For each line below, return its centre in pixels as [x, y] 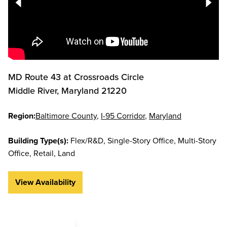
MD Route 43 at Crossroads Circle [76, 77]
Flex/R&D [87, 140]
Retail [44, 153]
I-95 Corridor [123, 116]
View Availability [45, 182]
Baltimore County [66, 116]
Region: [22, 116]
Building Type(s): [38, 141]
